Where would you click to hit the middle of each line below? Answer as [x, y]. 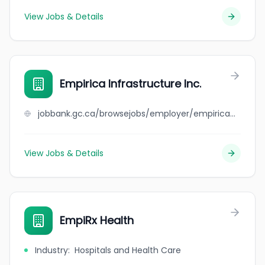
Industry [51, 250]
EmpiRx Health [97, 220]
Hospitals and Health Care [128, 250]
